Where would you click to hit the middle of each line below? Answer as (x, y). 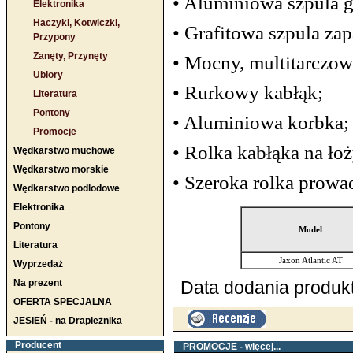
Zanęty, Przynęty (71, 56)
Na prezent (38, 283)
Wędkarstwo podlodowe (67, 188)
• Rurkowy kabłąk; (248, 92)
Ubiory (48, 75)
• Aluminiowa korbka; (261, 122)
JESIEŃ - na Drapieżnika (68, 321)
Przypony (54, 37)
